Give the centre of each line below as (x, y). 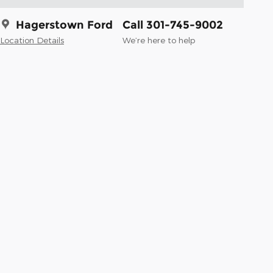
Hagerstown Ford (64, 25)
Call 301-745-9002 (173, 25)
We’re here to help (159, 40)
